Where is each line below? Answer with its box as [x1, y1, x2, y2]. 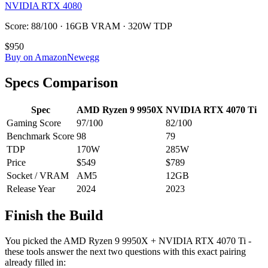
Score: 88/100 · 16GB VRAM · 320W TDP [5, 20, 172, 31]
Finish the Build [5, 208, 103, 224]
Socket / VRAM [7, 170, 69, 181]
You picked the [5, 236, 63, 246]
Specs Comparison [5, 74, 118, 90]
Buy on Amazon [5, 51, 67, 62]
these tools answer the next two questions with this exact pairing [5, 246, 246, 257]
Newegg [67, 51, 99, 62]
